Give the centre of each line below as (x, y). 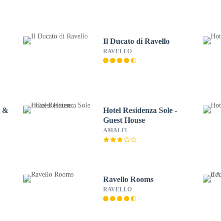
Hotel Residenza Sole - (140, 110)
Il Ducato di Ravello (136, 41)
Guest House (124, 120)
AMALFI (115, 130)
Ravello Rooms (128, 179)
